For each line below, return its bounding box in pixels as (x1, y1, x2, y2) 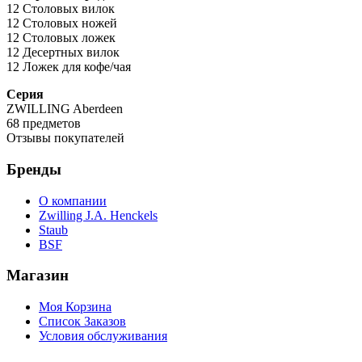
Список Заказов (39, 314, 126, 329)
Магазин (6, 267, 69, 284)
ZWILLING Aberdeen (6, 102, 123, 116)
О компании (39, 193, 107, 208)
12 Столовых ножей (6, 16, 117, 31)
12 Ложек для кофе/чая (6, 60, 131, 74)
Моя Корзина (39, 300, 112, 314)
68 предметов (6, 116, 81, 131)
